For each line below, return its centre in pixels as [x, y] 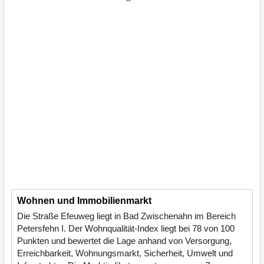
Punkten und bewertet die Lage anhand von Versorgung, [124, 241]
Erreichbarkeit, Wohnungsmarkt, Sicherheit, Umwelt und [125, 253]
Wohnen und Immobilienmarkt [84, 201]
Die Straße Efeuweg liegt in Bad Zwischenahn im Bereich [126, 216]
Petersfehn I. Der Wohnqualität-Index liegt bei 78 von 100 [126, 228]
